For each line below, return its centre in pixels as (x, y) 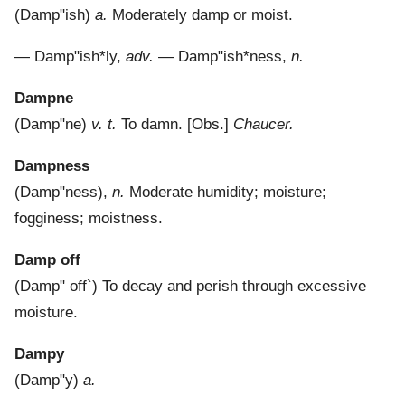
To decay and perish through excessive (234, 287)
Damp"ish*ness (230, 57)
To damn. (150, 125)
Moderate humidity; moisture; (226, 193)
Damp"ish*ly (75, 57)
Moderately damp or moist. (200, 15)
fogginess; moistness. (89, 219)
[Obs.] (208, 125)
